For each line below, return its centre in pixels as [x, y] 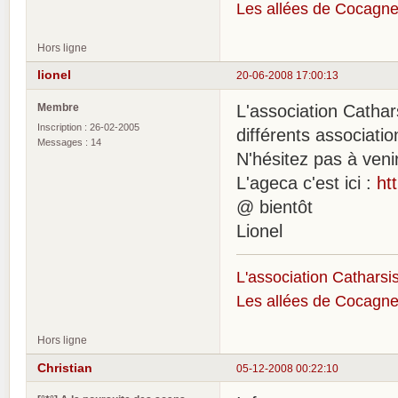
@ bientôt [275, 207]
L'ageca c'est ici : [306, 183]
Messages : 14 [69, 142]
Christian [65, 367]
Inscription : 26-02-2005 [88, 127]
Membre [58, 107]
